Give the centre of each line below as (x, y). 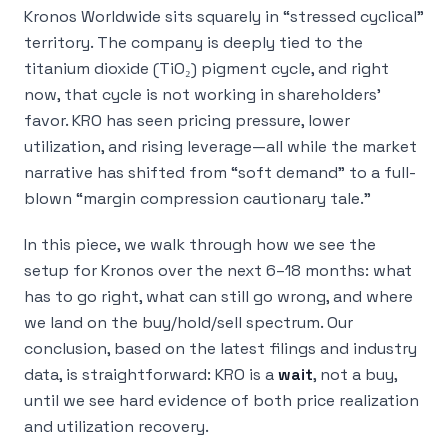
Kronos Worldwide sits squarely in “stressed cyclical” (224, 16)
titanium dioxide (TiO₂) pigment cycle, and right (206, 68)
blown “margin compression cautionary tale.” (197, 198)
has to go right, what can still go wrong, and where (218, 296)
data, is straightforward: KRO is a (151, 374)
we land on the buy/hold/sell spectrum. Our (188, 322)
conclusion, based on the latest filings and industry (220, 348)
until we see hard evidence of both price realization (221, 400)
